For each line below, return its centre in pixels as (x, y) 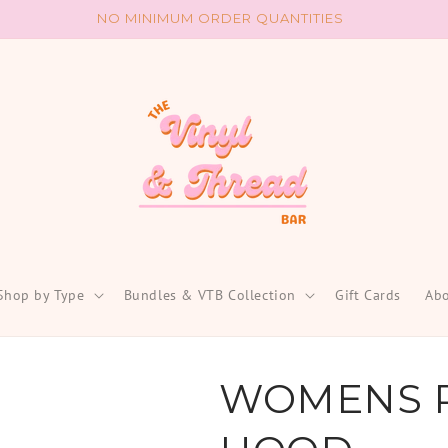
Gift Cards (368, 295)
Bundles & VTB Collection (209, 295)
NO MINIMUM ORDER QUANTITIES (220, 18)
